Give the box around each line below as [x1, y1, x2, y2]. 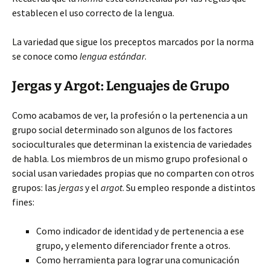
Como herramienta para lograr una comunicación [36, 254, 239, 266]
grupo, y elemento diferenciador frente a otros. [36, 239, 230, 251]
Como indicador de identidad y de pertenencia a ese [36, 225, 244, 237]
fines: [12, 196, 34, 208]
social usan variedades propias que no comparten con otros [12, 167, 254, 179]
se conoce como [12, 50, 80, 62]
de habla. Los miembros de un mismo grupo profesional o [12, 152, 248, 165]
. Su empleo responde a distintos [122, 181, 256, 193]
